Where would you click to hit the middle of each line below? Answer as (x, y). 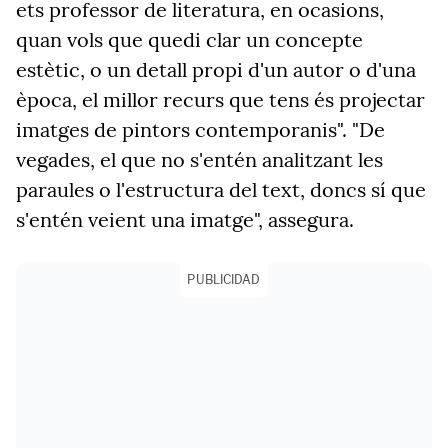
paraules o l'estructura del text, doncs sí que (221, 189)
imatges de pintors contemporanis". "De (200, 129)
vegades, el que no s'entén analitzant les (199, 159)
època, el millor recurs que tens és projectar (220, 99)
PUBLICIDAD (224, 279)
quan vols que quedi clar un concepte (189, 39)
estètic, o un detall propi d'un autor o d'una (216, 69)
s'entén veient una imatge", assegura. (185, 219)
